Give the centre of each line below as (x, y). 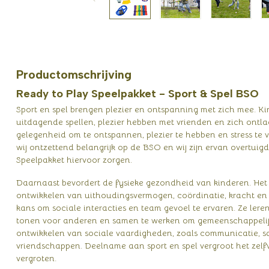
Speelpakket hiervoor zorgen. (74, 160)
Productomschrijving (74, 74)
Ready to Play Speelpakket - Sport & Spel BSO (138, 94)
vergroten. (36, 258)
